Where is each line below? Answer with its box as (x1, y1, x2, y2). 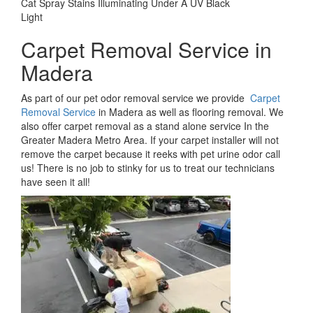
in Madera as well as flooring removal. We (96, 105, 284, 119)
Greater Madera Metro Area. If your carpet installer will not (21, 133, 279, 147)
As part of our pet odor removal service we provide (21, 91, 250, 105)
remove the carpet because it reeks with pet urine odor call (21, 147, 280, 161)
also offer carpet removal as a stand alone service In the (21, 119, 269, 133)
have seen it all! (21, 175, 90, 189)
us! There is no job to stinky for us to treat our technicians (21, 161, 275, 175)
